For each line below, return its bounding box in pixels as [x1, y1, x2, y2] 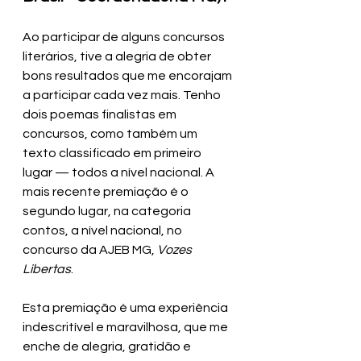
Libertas [23, 262, 71, 276]
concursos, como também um [23, 127, 200, 140]
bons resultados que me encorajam [23, 68, 234, 82]
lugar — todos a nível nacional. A [23, 165, 217, 179]
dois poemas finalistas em [23, 107, 179, 121]
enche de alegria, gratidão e [23, 339, 193, 353]
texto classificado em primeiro [23, 146, 204, 160]
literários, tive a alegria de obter [23, 49, 214, 63]
